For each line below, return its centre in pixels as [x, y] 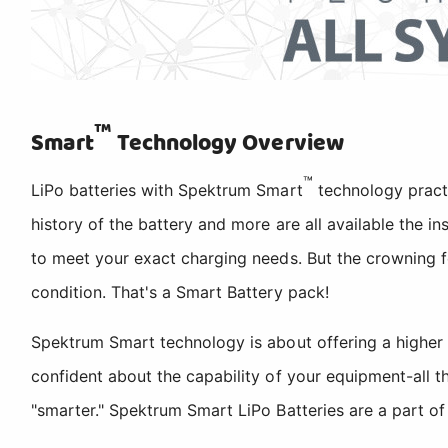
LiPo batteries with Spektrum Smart [167, 189]
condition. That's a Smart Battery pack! [180, 291]
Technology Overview [228, 143]
